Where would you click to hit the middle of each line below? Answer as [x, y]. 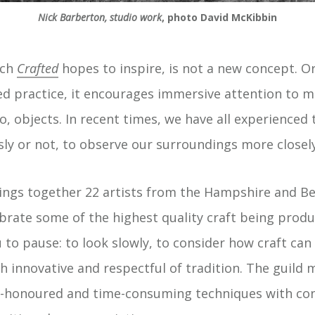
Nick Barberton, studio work [100, 18]
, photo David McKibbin [219, 18]
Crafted [38, 69]
